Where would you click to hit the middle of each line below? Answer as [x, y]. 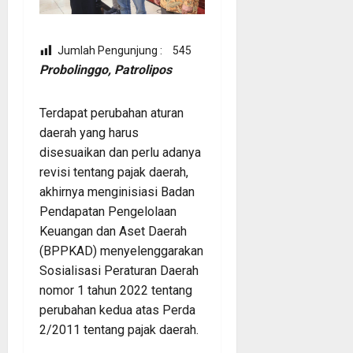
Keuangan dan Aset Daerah [113, 232]
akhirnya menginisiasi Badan [117, 192]
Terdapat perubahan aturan [111, 113]
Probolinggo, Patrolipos [107, 70]
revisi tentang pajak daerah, [114, 173]
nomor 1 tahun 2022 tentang [116, 291]
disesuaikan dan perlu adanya [120, 153]
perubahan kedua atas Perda [117, 310]
